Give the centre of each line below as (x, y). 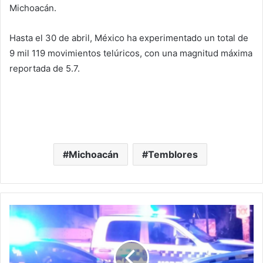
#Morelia (25, 210)
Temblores (173, 154)
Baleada (23, 235)
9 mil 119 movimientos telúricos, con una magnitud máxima (131, 53)
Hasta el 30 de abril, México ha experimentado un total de (129, 38)
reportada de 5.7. (45, 68)
